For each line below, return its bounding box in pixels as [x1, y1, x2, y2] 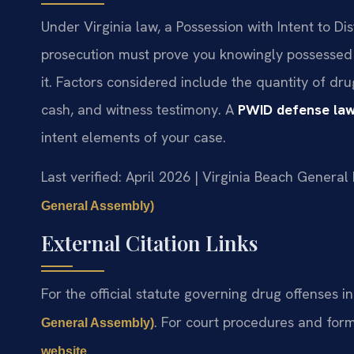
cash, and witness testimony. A [41, 100, 238, 119]
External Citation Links [41, 229, 258, 258]
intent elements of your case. [41, 128, 226, 147]
